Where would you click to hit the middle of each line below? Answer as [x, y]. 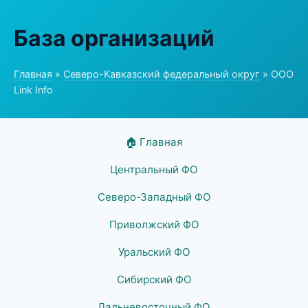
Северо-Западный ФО [154, 197]
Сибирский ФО [154, 279]
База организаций [114, 38]
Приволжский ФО [154, 224]
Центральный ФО [154, 169]
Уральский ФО [154, 252]
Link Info [33, 90]
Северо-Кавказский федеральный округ [162, 74]
